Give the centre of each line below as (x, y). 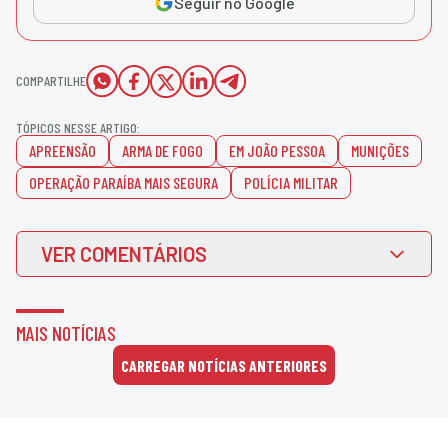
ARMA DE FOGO (162, 151)
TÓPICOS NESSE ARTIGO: (78, 128)
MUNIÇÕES (380, 151)
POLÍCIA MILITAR (291, 183)
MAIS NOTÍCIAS (66, 333)
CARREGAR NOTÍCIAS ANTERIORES (224, 365)
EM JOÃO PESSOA (277, 151)
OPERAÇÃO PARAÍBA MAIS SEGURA (123, 183)
